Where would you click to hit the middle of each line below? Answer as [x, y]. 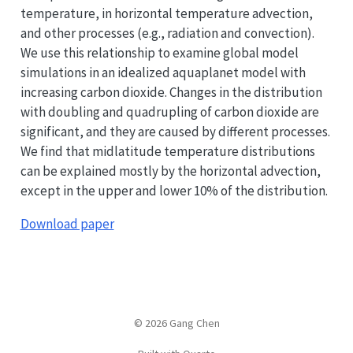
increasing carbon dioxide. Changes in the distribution [171, 92]
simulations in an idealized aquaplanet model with [163, 72]
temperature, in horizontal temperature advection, [166, 13]
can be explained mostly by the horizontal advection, [170, 171]
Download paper [67, 223]
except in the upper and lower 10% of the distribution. [174, 190]
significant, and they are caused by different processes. [175, 131]
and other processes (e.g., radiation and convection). [167, 33]
